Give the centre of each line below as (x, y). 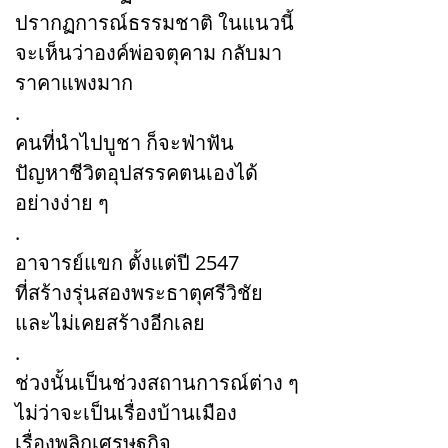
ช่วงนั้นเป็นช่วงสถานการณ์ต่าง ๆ (157, 382)
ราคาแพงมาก (74, 82)
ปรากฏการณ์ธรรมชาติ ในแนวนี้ (154, 22)
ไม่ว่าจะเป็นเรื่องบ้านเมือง (126, 412)
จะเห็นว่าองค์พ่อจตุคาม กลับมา (148, 52)
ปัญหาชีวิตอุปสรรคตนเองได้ (136, 172)
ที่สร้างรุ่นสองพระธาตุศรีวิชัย (139, 292)
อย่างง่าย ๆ (62, 202)
